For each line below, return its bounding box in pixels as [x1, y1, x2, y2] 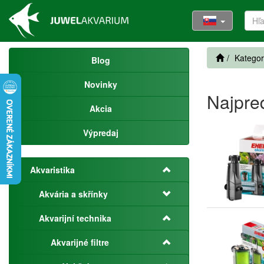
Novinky [84, 78, 117, 90]
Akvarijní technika [39, 212, 111, 224]
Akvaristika [30, 164, 75, 176]
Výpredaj [82, 127, 118, 138]
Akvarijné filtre [51, 236, 109, 248]
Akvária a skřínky [39, 188, 108, 200]
